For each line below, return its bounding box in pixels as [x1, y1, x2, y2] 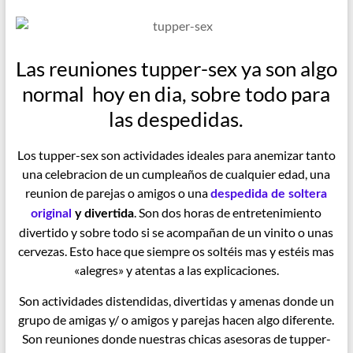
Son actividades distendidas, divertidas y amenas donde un [18, 293, 334, 309]
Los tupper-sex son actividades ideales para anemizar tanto [17, 147, 336, 163]
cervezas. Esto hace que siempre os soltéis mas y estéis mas [18, 243, 335, 259]
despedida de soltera [210, 188, 328, 201]
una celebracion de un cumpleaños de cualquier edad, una [22, 166, 331, 182]
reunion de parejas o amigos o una [25, 185, 211, 201]
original [31, 207, 72, 221]
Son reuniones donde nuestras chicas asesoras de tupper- [21, 331, 331, 347]
